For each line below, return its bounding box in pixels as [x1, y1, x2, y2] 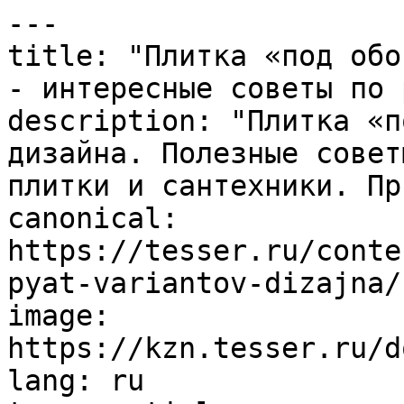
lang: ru [7, 364, 144, 397]
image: [7, 299, 110, 332]
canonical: [7, 202, 179, 234]
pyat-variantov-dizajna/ [7, 267, 401, 299]
